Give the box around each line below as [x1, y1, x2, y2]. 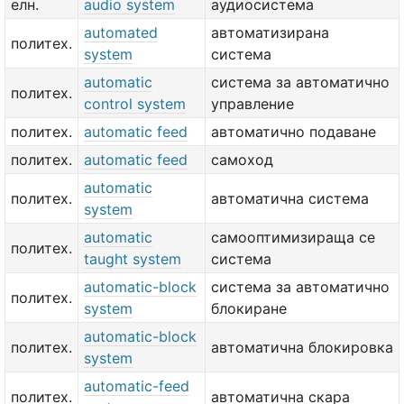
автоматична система [211, 189, 369, 207]
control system [84, 95, 186, 113]
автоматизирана [211, 23, 329, 41]
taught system [84, 250, 181, 268]
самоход [211, 151, 273, 169]
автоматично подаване [211, 123, 376, 141]
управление [211, 95, 294, 113]
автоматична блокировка [211, 338, 393, 356]
